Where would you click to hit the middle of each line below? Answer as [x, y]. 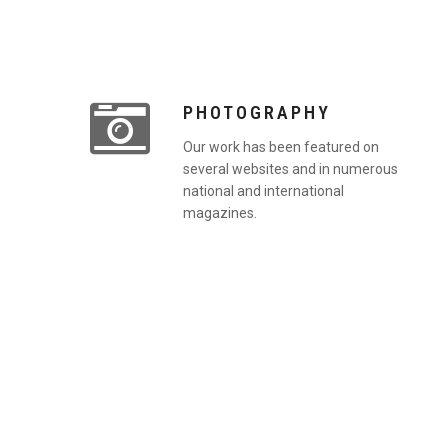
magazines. [219, 212]
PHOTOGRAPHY [256, 113]
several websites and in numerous [290, 168]
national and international [263, 190]
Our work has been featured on [280, 146]
